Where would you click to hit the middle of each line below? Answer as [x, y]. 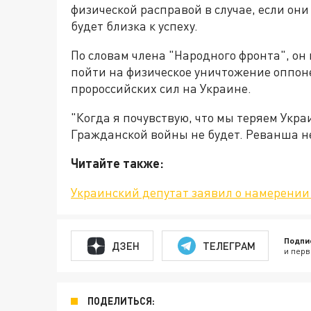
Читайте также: [117, 163]
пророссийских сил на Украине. [161, 89]
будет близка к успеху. [134, 26]
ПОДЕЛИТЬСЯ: [121, 301]
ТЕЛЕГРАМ [229, 245]
